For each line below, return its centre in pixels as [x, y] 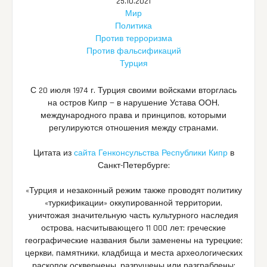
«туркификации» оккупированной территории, [133, 203]
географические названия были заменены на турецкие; [133, 240]
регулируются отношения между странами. [133, 128]
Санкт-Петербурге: [133, 165]
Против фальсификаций [133, 51]
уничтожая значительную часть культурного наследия [133, 215]
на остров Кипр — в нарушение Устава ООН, [133, 103]
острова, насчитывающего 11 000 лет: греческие [133, 228]
